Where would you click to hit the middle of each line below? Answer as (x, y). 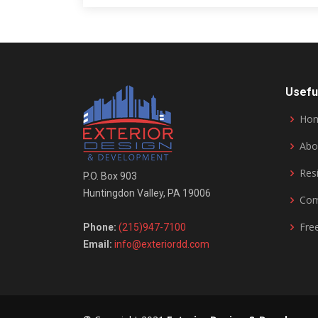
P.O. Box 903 (110, 176)
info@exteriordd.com (162, 244)
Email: (98, 244)
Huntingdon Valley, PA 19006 (147, 193)
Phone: (100, 227)
